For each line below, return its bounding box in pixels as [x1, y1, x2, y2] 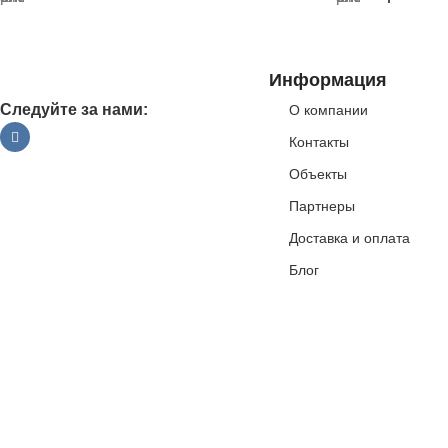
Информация [268, 70, 387, 90]
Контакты [288, 134, 349, 150]
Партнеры [288, 198, 355, 214]
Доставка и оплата [288, 230, 410, 246]
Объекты [288, 166, 347, 182]
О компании [288, 102, 368, 118]
